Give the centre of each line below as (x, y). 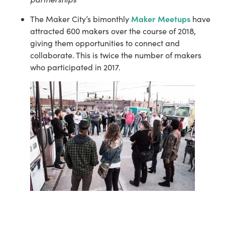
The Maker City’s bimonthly (81, 19)
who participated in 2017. (75, 67)
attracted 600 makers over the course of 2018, (113, 31)
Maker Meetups (161, 19)
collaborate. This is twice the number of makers (116, 55)
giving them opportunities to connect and (105, 43)
